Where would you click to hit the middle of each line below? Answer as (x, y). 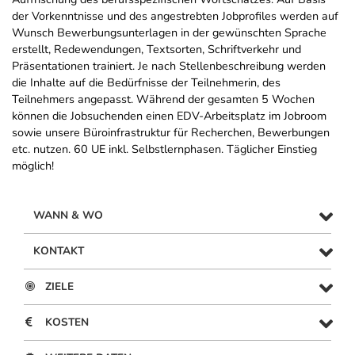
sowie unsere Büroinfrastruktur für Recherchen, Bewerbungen (171, 133)
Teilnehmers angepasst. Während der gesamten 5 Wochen (163, 99)
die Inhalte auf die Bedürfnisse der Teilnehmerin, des (146, 83)
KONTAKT (59, 251)
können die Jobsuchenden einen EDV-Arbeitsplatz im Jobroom (169, 116)
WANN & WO (68, 216)
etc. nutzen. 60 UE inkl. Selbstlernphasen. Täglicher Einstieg (164, 149)
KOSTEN (67, 323)
